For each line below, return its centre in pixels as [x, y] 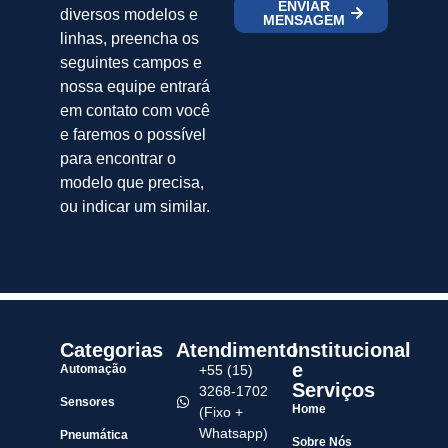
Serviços [333, 390]
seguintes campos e [131, 62]
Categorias [111, 350]
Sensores [87, 402]
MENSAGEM [304, 19]
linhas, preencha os [129, 38]
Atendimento [237, 350]
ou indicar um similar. [135, 206]
